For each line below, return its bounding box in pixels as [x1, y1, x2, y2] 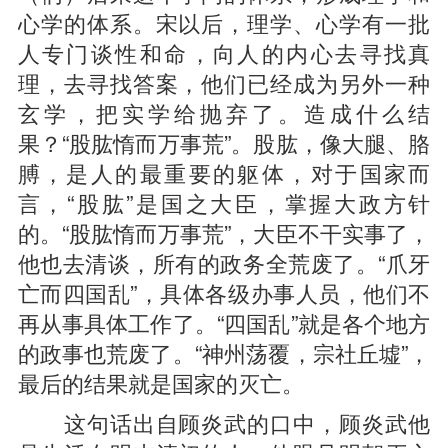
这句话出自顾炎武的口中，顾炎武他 [17, 406, 431, 438]
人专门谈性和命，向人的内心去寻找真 [17, 36, 431, 68]
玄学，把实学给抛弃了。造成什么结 [17, 96, 431, 128]
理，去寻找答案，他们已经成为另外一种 [17, 66, 431, 98]
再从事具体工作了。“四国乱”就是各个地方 [17, 306, 431, 338]
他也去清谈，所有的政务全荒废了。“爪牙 [17, 246, 431, 278]
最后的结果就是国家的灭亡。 [17, 366, 304, 398]
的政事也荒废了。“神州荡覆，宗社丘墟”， [17, 336, 431, 368]
